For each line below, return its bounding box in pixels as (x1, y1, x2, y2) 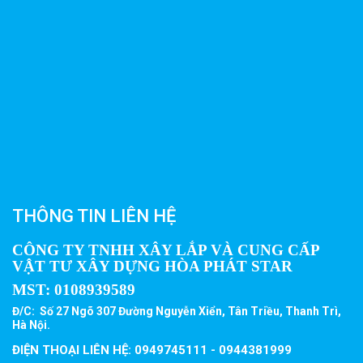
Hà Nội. (12, 318, 50, 332)
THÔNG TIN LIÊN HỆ (12, 206, 176, 227)
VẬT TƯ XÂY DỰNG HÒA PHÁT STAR (12, 258, 293, 275)
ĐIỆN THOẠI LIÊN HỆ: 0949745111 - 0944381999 (12, 343, 292, 358)
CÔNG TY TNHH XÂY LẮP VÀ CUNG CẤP (12, 241, 319, 259)
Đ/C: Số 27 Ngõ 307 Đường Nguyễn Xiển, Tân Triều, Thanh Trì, (12, 305, 341, 318)
